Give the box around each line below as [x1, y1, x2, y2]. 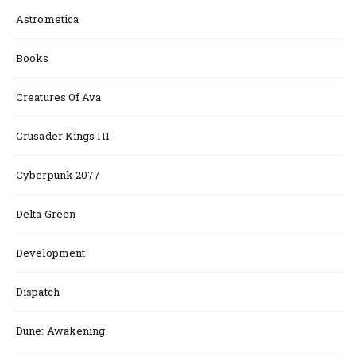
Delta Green [16, 207, 76, 221]
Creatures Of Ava [16, 90, 102, 104]
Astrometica [16, 12, 79, 26]
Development [16, 246, 86, 260]
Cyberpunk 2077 [16, 168, 101, 182]
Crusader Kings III [16, 129, 110, 143]
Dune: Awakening [16, 323, 106, 338]
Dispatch [16, 284, 60, 299]
